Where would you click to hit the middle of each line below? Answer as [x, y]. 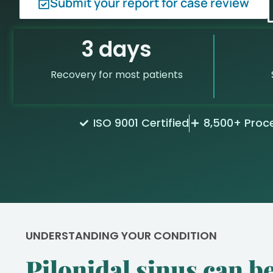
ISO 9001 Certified [141, 123]
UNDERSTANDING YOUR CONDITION [121, 236]
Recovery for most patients [116, 74]
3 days [117, 49]
